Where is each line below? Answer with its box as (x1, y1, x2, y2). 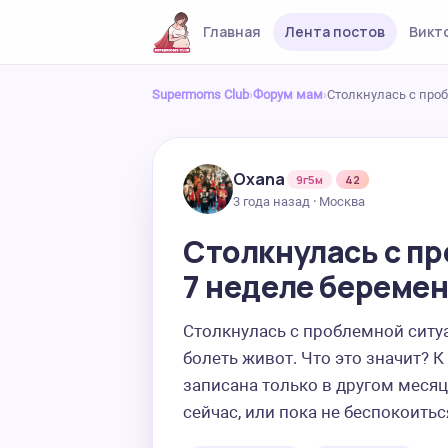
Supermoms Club (152, 87, 249, 102)
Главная (202, 22, 261, 41)
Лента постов (284, 22, 385, 41)
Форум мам (253, 87, 323, 102)
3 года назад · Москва (233, 193, 365, 209)
